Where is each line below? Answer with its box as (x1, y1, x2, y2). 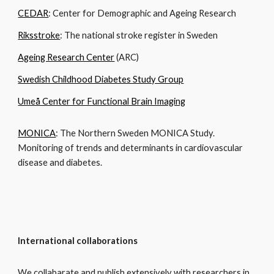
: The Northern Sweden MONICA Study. (56, 128, 215, 138)
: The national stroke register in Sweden (60, 30, 218, 40)
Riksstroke (18, 30, 61, 40)
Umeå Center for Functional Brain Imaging (18, 96, 186, 106)
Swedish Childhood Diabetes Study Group (18, 74, 184, 84)
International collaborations (18, 235, 138, 246)
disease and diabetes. (18, 157, 105, 168)
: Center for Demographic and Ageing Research (48, 8, 237, 18)
